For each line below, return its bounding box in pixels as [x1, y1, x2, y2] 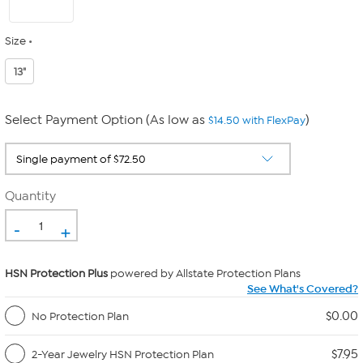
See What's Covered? [247, 282, 358, 296]
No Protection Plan [32, 309, 129, 323]
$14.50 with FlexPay [208, 113, 305, 127]
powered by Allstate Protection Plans [108, 267, 301, 280]
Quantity [5, 189, 56, 203]
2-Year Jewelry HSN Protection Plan [32, 347, 214, 361]
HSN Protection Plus [5, 267, 108, 280]
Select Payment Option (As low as [5, 113, 208, 127]
